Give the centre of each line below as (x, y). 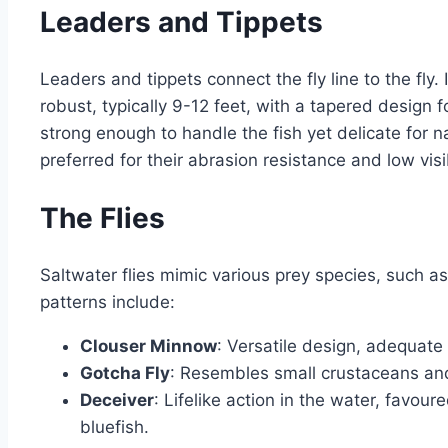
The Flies (102, 218)
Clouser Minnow (148, 346)
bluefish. (114, 427)
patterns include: (107, 302)
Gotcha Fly (125, 373)
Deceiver (117, 400)
